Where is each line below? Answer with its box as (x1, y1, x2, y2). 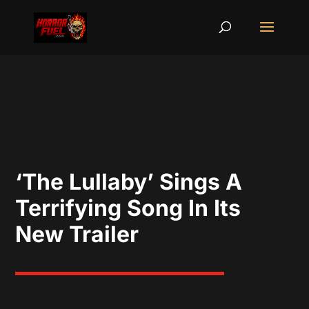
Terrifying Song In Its (15, 195, 241, 221)
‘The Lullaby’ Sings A (15, 168, 243, 195)
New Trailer (15, 221, 139, 248)
